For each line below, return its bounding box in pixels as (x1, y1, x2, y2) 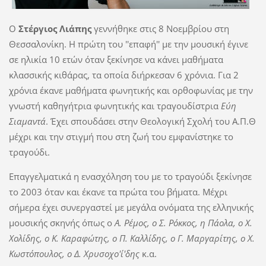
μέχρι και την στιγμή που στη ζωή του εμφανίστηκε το (8, 131, 233, 143)
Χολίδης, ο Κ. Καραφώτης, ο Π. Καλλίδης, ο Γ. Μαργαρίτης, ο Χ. (8, 232, 255, 245)
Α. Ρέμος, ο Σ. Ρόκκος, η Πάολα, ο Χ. (114, 217, 252, 229)
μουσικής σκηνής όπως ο (8, 217, 115, 229)
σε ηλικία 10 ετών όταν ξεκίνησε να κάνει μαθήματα (8, 53, 223, 66)
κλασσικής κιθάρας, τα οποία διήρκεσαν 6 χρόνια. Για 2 (8, 69, 239, 81)
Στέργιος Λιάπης (18, 23, 91, 35)
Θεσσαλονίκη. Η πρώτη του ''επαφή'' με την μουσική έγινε (8, 38, 248, 50)
